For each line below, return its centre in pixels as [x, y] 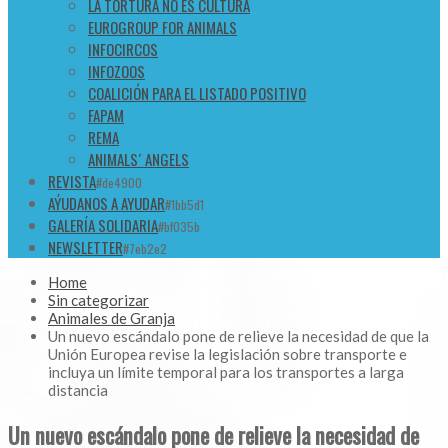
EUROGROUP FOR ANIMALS [162, 27]
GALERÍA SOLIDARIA [103, 225]
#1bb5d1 [184, 205]
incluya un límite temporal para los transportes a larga [226, 372]
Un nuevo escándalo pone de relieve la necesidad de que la [238, 336]
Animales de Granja [111, 318]
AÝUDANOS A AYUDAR [106, 203]
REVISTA [72, 181]
